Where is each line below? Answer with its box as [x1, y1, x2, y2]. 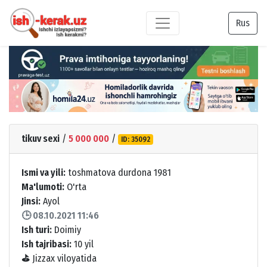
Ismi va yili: [21, 166, 66, 178]
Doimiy [52, 223, 81, 235]
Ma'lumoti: [21, 181, 64, 193]
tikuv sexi [21, 132, 60, 144]
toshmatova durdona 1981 [66, 166, 171, 178]
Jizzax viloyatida [30, 252, 97, 264]
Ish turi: [21, 223, 52, 235]
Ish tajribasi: [21, 238, 72, 250]
